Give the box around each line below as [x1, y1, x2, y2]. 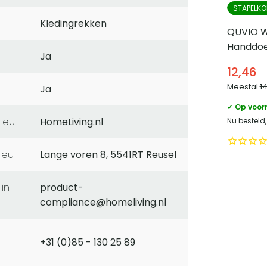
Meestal [226, 80, 260, 92]
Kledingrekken [40, 17, 107, 31]
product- [40, 181, 83, 195]
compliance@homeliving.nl [40, 195, 166, 210]
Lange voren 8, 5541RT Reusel [40, 148, 176, 162]
